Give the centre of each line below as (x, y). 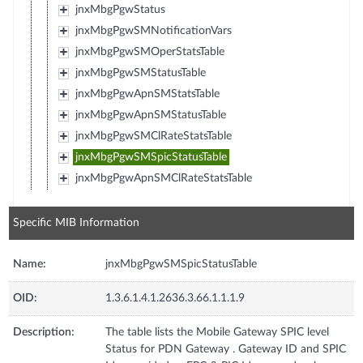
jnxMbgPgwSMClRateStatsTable (153, 136)
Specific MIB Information (77, 222)
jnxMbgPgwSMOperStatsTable (149, 51)
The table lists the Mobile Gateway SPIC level (218, 332)
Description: (44, 332)
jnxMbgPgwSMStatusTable (140, 73)
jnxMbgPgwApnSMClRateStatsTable (163, 178)
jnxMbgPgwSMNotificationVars (153, 30)
